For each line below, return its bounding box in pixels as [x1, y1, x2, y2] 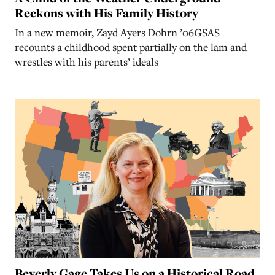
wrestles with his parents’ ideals [15, 54, 161, 69]
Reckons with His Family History [15, 4, 198, 21]
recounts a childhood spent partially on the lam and [15, 39, 247, 54]
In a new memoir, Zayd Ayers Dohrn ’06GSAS [15, 25, 220, 39]
